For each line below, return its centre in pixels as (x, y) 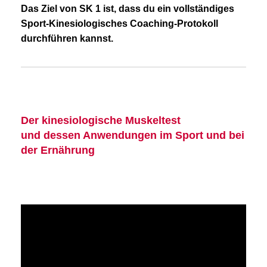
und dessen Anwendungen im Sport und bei (133, 136)
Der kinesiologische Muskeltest (101, 121)
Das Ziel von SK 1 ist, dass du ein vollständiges (128, 9)
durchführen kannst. (67, 39)
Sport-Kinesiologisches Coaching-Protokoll (119, 24)
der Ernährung (58, 150)
